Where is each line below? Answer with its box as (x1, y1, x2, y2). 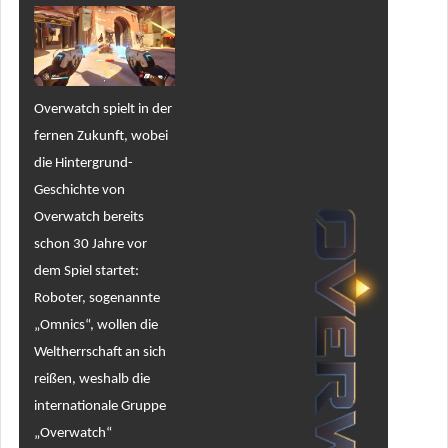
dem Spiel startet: (33, 263, 139, 279)
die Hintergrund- (33, 155, 133, 171)
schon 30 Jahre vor (33, 236, 147, 252)
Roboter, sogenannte (33, 290, 160, 306)
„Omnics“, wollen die (33, 317, 158, 333)
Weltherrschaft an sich (33, 344, 166, 360)
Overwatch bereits (33, 209, 144, 225)
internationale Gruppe (33, 398, 166, 414)
